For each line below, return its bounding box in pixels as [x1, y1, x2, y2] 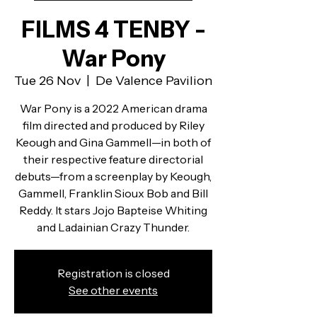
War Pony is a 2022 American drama [19, 101, 207, 115]
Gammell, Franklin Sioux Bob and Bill [18, 186, 208, 200]
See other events [69, 283, 158, 297]
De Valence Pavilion [96, 73, 212, 88]
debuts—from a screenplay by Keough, [15, 169, 212, 183]
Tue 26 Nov [14, 73, 81, 88]
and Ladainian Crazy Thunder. [37, 220, 190, 234]
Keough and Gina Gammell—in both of [16, 135, 211, 149]
